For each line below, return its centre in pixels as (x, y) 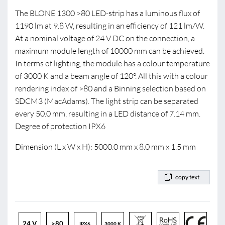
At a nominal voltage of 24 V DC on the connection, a (105, 38)
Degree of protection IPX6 (60, 126)
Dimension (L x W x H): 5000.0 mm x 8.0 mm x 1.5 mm (105, 147)
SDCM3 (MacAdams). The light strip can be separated (107, 101)
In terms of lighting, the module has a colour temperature (113, 63)
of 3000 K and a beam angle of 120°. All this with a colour (111, 76)
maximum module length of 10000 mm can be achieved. (110, 51)
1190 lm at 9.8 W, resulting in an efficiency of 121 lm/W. (110, 26)
